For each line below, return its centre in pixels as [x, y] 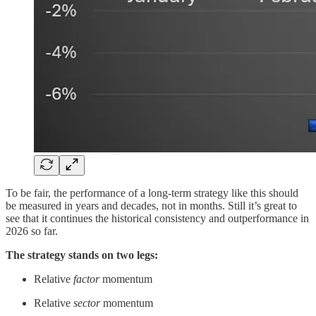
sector [87, 303]
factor [86, 279]
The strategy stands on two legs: [82, 255]
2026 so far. [32, 231]
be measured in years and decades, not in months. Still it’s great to [151, 205]
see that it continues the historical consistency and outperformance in [157, 218]
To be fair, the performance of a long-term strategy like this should [152, 193]
